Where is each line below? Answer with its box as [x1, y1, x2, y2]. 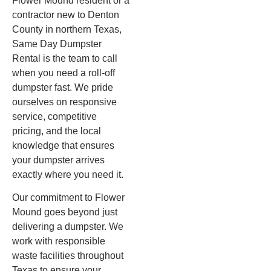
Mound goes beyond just [12, 207, 117, 218]
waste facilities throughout [12, 250, 123, 261]
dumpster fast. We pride [12, 82, 113, 93]
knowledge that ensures [12, 140, 114, 151]
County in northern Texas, [12, 24, 122, 34]
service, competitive [12, 111, 97, 122]
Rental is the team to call [12, 53, 117, 64]
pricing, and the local [12, 125, 101, 136]
